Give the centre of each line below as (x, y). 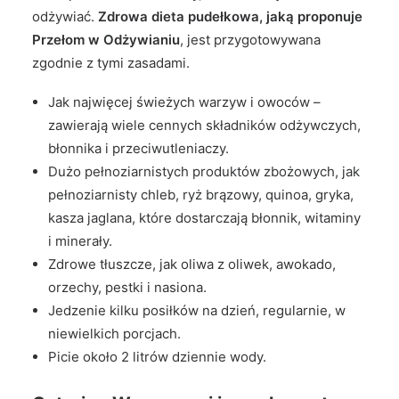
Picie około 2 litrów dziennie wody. (157, 357)
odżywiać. (65, 16)
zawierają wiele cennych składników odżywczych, (204, 125)
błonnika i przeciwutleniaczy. (138, 148)
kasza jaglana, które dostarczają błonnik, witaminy (204, 218)
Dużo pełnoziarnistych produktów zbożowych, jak (204, 171)
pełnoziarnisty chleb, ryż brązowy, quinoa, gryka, (201, 195)
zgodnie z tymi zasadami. (111, 63)
